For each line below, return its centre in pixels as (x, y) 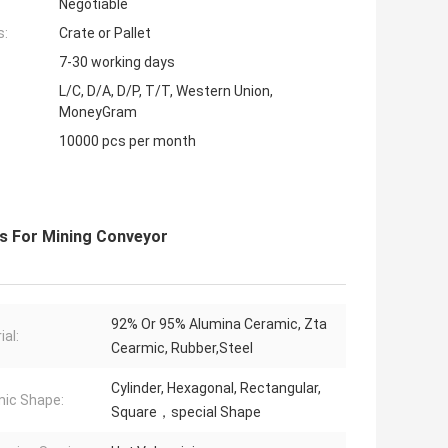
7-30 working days (117, 62)
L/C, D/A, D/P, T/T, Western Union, (166, 91)
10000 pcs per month (127, 141)
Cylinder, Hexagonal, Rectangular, (216, 388)
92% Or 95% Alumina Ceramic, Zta (219, 324)
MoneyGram (98, 112)
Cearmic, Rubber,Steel (182, 348)
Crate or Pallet (105, 33)
